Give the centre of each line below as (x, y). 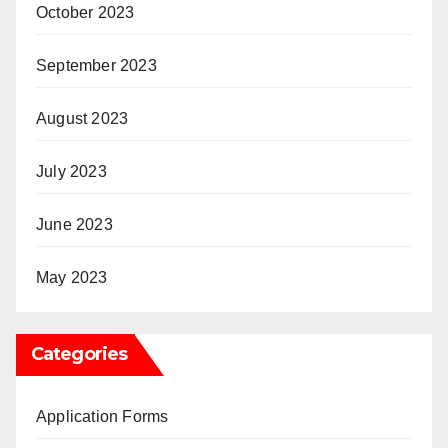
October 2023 (85, 13)
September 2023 (96, 66)
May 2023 (72, 278)
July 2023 (71, 172)
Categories (79, 354)
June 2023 (74, 225)
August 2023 (82, 119)
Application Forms (102, 417)
